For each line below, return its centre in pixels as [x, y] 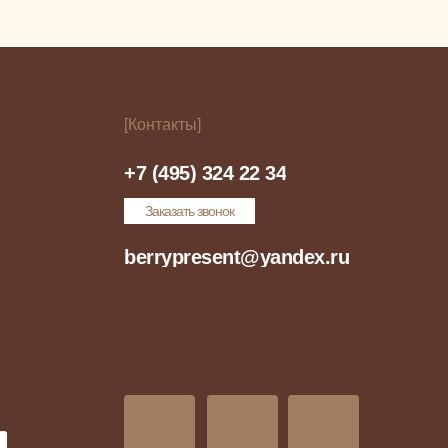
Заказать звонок [189, 211]
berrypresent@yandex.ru [236, 257]
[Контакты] [162, 124]
